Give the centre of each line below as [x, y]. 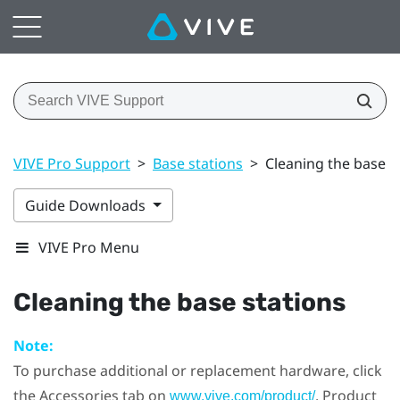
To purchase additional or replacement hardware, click [198, 370]
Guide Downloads [87, 205]
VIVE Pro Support [72, 163]
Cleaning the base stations [179, 302]
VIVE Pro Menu [89, 247]
